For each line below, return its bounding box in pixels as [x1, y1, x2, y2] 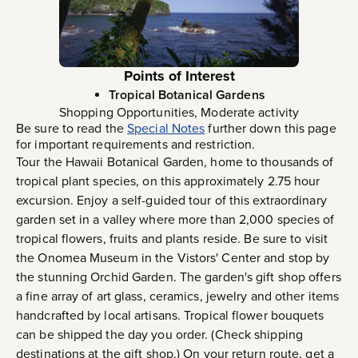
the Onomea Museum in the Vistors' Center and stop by [16, 249, 330, 268]
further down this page [205, 119, 336, 138]
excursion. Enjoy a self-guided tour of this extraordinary [16, 191, 327, 210]
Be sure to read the [16, 119, 127, 138]
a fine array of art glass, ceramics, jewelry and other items [16, 287, 340, 306]
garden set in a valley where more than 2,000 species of [16, 210, 335, 229]
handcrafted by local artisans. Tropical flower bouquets [16, 306, 324, 325]
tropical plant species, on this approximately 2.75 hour [16, 172, 320, 191]
